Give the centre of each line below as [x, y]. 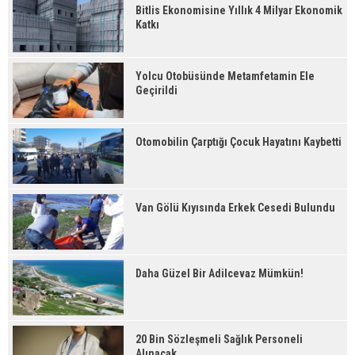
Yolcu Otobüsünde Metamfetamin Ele [225, 76]
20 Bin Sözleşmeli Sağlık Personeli [219, 339]
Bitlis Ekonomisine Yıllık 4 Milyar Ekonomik [239, 10]
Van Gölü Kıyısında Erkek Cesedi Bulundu [235, 208]
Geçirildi [157, 90]
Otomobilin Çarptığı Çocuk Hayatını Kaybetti [239, 142]
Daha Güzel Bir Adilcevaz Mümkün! [219, 273]
